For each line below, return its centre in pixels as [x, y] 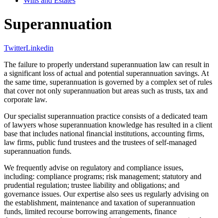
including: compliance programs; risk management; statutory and [103, 176]
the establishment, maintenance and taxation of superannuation [100, 202]
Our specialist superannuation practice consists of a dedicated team [106, 116]
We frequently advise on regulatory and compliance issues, [94, 167]
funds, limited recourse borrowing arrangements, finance [90, 211]
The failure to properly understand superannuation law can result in [107, 64]
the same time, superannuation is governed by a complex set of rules [108, 82]
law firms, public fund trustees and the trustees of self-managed [100, 142]
